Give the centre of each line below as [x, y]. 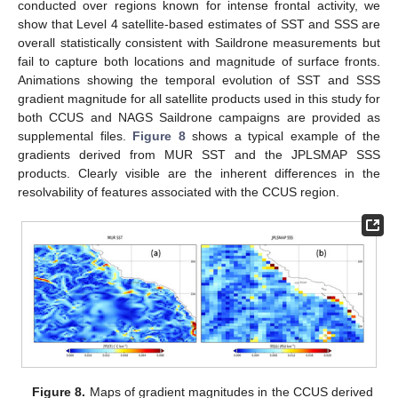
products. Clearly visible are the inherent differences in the [199, 173]
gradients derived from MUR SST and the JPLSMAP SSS [199, 154]
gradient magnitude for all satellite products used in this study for [199, 98]
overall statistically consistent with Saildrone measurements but [199, 42]
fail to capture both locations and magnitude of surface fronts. [199, 61]
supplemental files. [76, 135]
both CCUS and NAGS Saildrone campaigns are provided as [199, 117]
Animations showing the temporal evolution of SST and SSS [199, 80]
